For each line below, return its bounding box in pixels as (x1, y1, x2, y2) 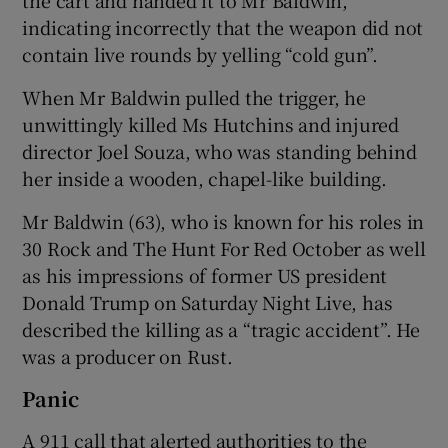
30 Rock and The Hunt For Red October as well (22, 234, 426, 261)
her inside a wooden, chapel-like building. (22, 164, 388, 191)
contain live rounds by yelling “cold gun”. (22, 40, 379, 67)
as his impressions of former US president (22, 261, 388, 288)
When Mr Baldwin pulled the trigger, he (22, 83, 366, 110)
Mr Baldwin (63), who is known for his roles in (22, 207, 425, 234)
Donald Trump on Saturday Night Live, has (22, 288, 393, 315)
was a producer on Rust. (22, 342, 233, 369)
